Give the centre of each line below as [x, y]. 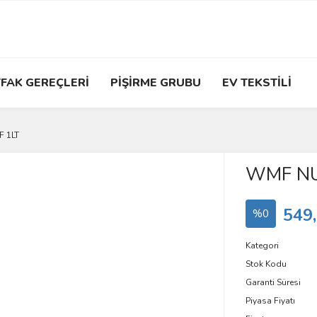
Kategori [262, 246]
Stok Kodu [266, 264]
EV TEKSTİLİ [257, 83]
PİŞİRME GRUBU [156, 83]
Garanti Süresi [273, 282]
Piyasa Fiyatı [270, 301]
